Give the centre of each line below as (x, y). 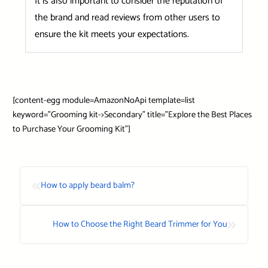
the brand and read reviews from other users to (127, 17)
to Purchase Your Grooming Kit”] (71, 130)
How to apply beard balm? (88, 186)
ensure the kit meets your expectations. (112, 34)
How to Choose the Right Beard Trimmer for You (140, 225)
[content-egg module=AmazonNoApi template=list (103, 101)
